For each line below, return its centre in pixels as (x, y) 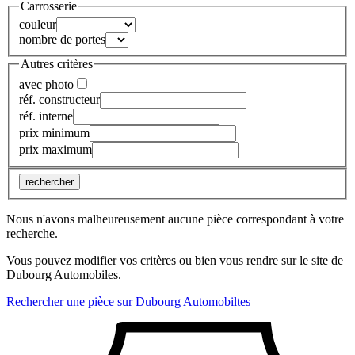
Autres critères (57, 64)
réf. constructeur (59, 99)
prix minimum (54, 132)
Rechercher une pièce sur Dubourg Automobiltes (128, 302)
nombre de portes (62, 40)
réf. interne (46, 116)
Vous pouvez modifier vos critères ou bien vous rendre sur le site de (175, 261)
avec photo (46, 84)
